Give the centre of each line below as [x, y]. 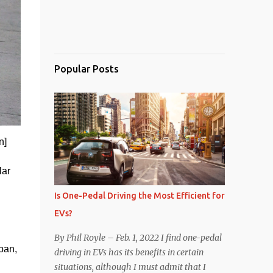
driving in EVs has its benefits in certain [129, 252]
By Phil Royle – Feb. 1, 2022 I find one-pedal [138, 238]
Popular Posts [86, 69]
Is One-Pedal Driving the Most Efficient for [139, 196]
